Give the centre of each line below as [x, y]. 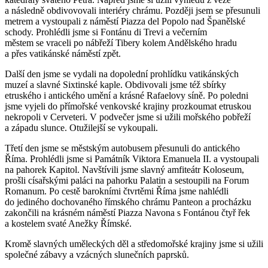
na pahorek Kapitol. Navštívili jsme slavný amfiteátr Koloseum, [124, 169]
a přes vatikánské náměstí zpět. [64, 53]
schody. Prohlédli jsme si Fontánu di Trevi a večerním [106, 32]
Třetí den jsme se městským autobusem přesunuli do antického [122, 148]
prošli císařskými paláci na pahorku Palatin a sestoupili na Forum [127, 180]
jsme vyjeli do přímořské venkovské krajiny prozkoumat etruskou [128, 106]
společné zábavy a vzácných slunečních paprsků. [98, 254]
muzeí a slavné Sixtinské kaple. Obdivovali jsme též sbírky [115, 84]
